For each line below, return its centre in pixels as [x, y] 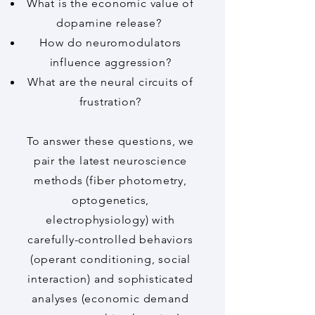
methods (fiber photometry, [110, 180]
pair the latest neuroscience [110, 161]
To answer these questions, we [110, 141]
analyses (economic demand [110, 298]
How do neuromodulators [110, 43]
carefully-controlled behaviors [110, 239]
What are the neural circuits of [110, 82]
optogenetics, [110, 200]
